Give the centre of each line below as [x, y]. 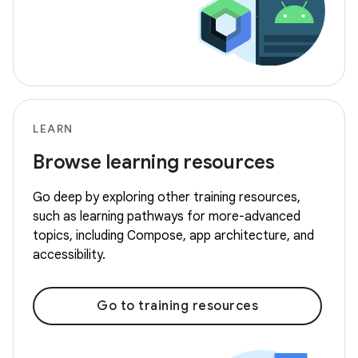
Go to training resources [177, 306]
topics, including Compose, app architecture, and [173, 236]
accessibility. [69, 255]
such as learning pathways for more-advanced [167, 217]
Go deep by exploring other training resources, [167, 198]
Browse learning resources [154, 163]
